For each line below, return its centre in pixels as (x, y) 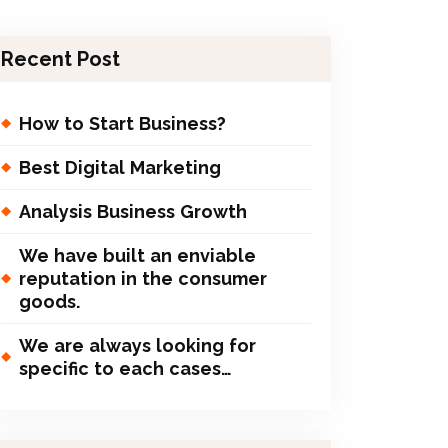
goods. (49, 301)
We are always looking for (137, 345)
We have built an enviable (137, 255)
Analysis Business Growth (133, 211)
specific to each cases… (125, 368)
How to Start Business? (122, 123)
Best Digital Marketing (120, 167)
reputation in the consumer (143, 278)
